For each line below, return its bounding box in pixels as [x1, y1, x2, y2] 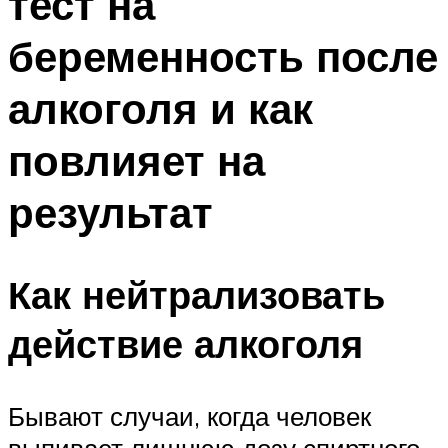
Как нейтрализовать [8, 270, 385, 320]
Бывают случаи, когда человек [8, 399, 371, 432]
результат [8, 186, 213, 239]
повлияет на [8, 134, 265, 187]
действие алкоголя [8, 319, 363, 369]
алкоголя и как [8, 82, 313, 135]
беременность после [8, 30, 438, 83]
